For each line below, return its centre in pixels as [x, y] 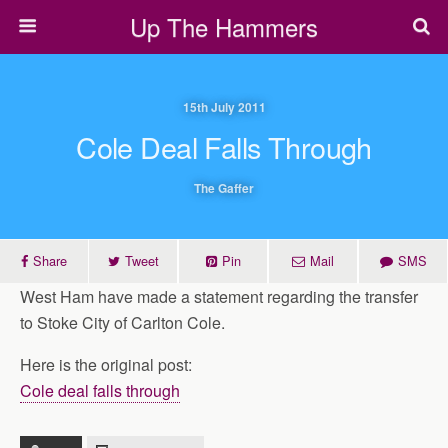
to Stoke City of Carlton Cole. [122, 322]
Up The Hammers [224, 26]
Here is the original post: [106, 364]
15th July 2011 [224, 107]
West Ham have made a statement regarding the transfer [219, 296]
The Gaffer [224, 188]
